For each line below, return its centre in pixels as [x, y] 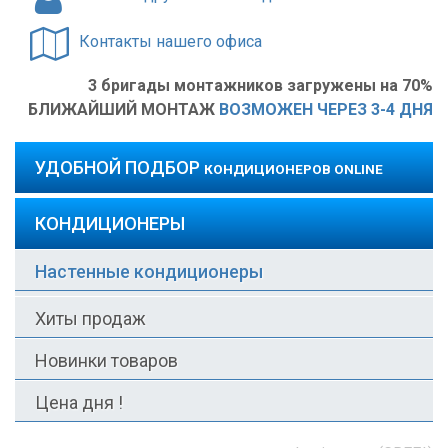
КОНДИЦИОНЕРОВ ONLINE [293, 169]
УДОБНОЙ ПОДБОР [119, 167]
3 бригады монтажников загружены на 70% [260, 85]
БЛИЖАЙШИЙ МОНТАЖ [123, 109]
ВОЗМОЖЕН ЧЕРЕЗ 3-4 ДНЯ [326, 109]
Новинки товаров [106, 360]
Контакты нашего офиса [170, 41]
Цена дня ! [79, 402]
